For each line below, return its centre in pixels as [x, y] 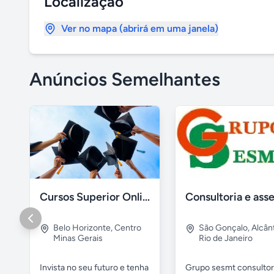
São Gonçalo [223, 228]
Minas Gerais [78, 239]
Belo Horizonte [82, 228]
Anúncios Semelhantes [125, 79]
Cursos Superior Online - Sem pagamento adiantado [146, 197]
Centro [128, 228]
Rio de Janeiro [226, 239]
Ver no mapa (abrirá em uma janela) [140, 28]
